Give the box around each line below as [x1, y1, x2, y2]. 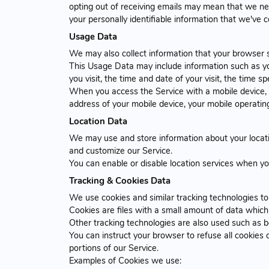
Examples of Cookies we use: [69, 254, 181, 267]
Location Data [69, 115, 127, 127]
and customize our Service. [69, 144, 172, 157]
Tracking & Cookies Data [69, 174, 171, 187]
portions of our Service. [69, 241, 159, 254]
